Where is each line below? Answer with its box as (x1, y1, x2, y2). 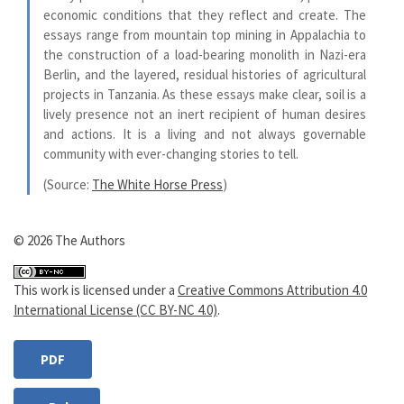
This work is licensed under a (14, 281, 178, 298)
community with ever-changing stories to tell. (43, 145, 298, 162)
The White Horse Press (92, 175, 223, 193)
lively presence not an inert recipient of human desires (43, 106, 367, 123)
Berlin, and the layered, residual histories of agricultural (43, 66, 367, 83)
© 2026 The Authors (14, 231, 125, 249)
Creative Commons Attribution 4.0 (178, 281, 367, 298)
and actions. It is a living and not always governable (43, 125, 367, 142)
